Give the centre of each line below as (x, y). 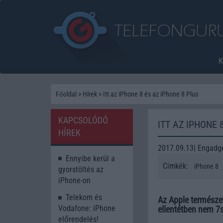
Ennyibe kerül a (90, 158)
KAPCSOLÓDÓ (83, 120)
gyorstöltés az (81, 169)
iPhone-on (74, 180)
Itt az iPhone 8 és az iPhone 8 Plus (151, 94)
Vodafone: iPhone (87, 209)
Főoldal (66, 94)
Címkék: (176, 166)
